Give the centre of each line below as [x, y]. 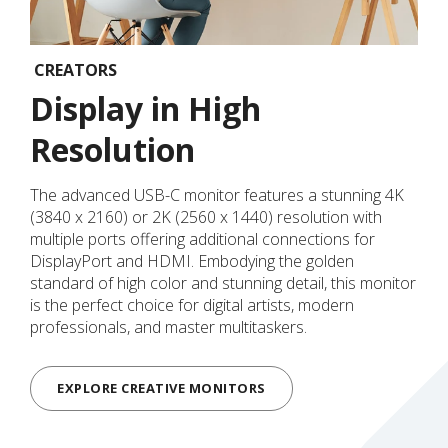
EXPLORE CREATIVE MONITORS [161, 388]
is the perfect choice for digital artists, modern [192, 304]
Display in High [145, 108]
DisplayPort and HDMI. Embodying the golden [192, 260]
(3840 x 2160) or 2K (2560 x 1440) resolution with [206, 216]
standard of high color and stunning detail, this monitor [223, 282]
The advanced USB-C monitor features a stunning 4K [217, 194]
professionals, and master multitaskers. [168, 326]
